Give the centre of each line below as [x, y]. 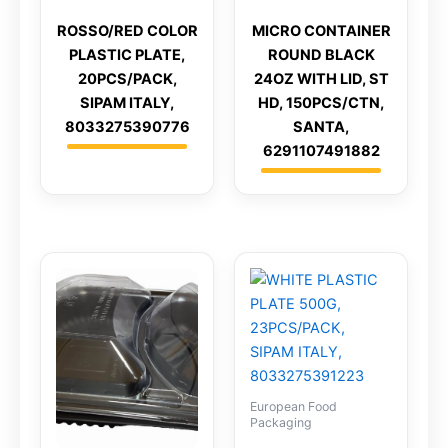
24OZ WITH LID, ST [321, 79]
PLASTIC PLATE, [127, 55]
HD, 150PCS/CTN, [321, 103]
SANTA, [321, 127]
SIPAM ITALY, [127, 103]
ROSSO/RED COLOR [127, 31]
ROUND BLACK [321, 55]
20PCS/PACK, [127, 79]
